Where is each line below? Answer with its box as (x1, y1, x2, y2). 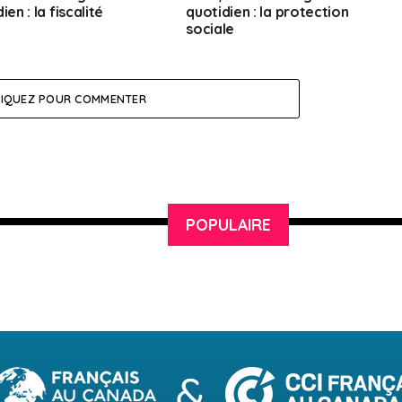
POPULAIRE (185, 214, 271, 235)
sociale (186, 20, 235, 39)
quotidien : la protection (186, 3, 349, 22)
